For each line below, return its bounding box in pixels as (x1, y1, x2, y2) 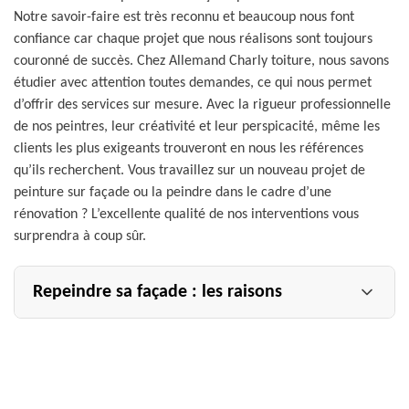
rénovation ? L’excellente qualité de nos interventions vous (14, 207, 359, 222)
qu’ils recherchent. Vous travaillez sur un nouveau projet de (14, 163, 365, 178)
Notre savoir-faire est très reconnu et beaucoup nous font (14, 10, 354, 25)
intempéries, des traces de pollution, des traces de (33, 390, 331, 404)
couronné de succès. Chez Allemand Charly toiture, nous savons (14, 54, 389, 68)
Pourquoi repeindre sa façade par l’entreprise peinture (33, 321, 357, 336)
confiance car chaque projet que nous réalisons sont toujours (14, 32, 372, 47)
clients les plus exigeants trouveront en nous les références (14, 142, 363, 156)
